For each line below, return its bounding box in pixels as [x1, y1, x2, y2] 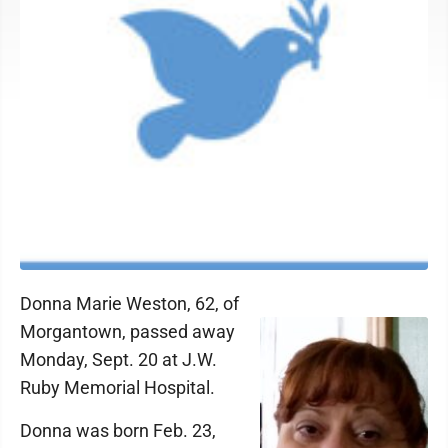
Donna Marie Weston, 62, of [20, 293, 239, 314]
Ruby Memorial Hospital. [20, 377, 215, 398]
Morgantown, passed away [20, 321, 235, 342]
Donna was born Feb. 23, [20, 420, 216, 441]
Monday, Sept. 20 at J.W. [20, 349, 217, 370]
